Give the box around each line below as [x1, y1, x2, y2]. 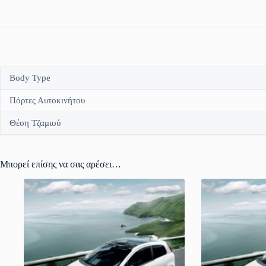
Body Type [9, 73, 50, 83]
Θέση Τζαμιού [9, 118, 61, 128]
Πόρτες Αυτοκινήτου [9, 96, 85, 106]
